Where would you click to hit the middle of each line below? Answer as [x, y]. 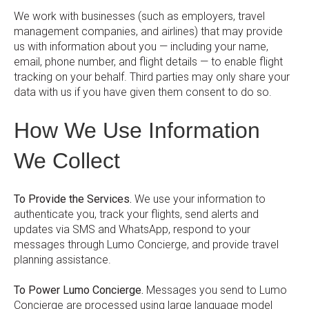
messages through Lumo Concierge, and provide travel [146, 244]
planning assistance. [62, 259]
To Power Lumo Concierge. [79, 290]
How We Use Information [137, 131]
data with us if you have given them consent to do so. [143, 92]
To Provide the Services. [73, 199]
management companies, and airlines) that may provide [148, 32]
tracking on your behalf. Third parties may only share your [152, 77]
